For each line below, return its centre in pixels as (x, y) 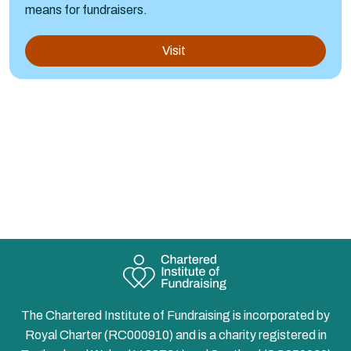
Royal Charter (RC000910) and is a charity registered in (175, 335)
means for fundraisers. (86, 9)
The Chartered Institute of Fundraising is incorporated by (175, 316)
